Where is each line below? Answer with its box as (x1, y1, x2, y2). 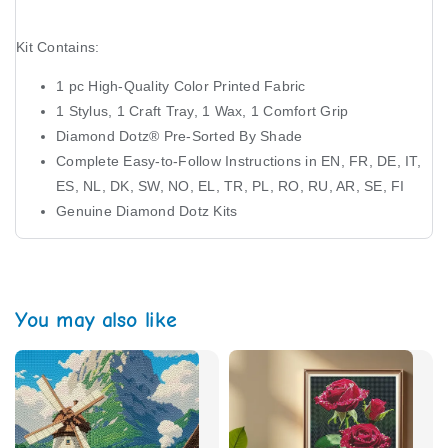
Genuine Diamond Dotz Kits (56, 202, 238, 219)
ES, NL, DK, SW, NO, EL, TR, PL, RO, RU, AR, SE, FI (56, 177, 405, 194)
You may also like (15, 308, 177, 332)
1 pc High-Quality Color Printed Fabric (56, 77, 306, 94)
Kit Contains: (16, 38, 100, 55)
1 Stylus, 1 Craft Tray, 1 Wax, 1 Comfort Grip (56, 102, 349, 119)
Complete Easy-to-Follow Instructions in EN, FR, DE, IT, (56, 152, 421, 169)
